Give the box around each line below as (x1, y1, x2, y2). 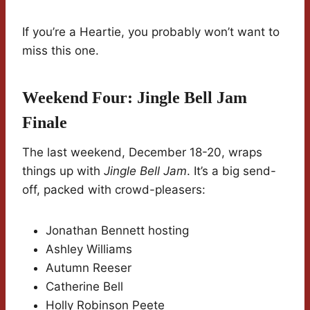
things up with (22, 164, 104, 179)
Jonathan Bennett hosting (46, 224, 189, 238)
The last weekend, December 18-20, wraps (22, 145, 262, 160)
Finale (22, 113, 67, 132)
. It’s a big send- (187, 164, 276, 179)
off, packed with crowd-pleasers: (22, 183, 206, 197)
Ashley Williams (46, 242, 132, 257)
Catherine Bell (46, 280, 123, 294)
